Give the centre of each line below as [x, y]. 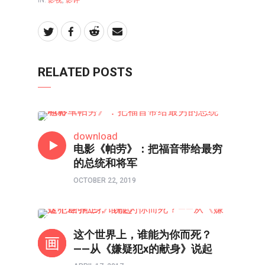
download [96, 136]
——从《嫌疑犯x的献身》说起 [143, 248]
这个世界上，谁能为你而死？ [143, 234]
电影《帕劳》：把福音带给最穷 [148, 148]
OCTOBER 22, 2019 [105, 180]
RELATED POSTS [85, 72]
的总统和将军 [105, 163]
